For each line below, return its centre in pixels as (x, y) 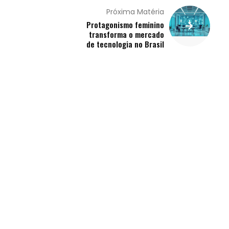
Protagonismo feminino (125, 25)
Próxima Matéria (135, 12)
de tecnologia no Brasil (125, 44)
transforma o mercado (127, 34)
